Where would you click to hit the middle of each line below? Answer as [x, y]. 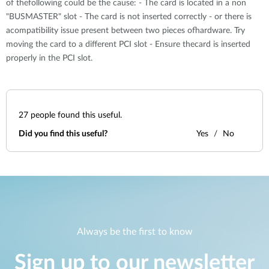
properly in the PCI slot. [49, 58]
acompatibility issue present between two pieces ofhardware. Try [125, 31]
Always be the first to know [134, 232]
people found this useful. [75, 115]
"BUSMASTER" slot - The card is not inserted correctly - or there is [129, 17]
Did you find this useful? [63, 134]
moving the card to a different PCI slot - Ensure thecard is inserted [128, 44]
